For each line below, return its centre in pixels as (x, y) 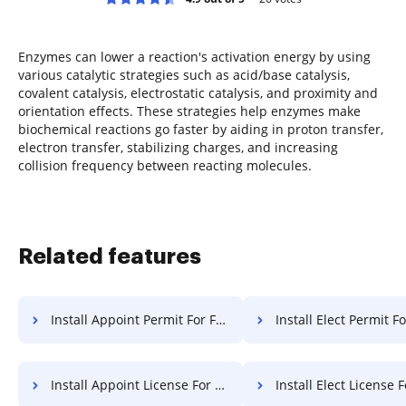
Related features (110, 256)
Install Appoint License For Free (133, 384)
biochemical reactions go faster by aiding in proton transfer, (201, 129)
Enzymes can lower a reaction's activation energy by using (194, 56)
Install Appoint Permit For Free (133, 319)
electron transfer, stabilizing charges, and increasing (178, 147)
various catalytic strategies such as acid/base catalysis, (184, 74)
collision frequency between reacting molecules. (165, 165)
